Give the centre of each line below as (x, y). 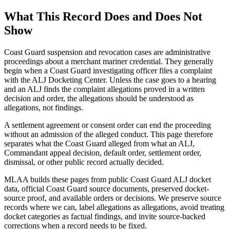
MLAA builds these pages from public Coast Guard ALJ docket (108, 180)
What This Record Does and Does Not (103, 17)
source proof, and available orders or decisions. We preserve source (113, 198)
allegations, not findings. (44, 108)
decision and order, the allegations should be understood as (99, 99)
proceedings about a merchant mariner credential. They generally (109, 62)
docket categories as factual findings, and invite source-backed (105, 217)
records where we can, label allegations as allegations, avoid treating (114, 207)
